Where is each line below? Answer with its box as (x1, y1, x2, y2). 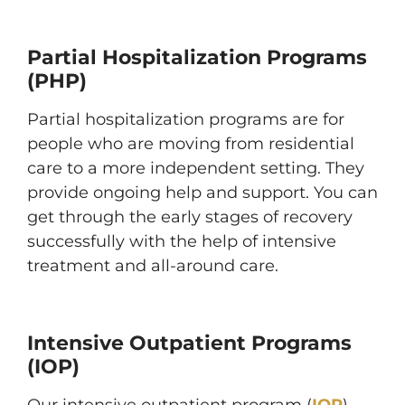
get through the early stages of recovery (27, 207, 353, 227)
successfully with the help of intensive (27, 231, 336, 251)
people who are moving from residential (27, 134, 354, 154)
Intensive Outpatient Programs (27, 331, 352, 355)
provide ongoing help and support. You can (27, 183, 378, 202)
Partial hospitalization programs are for (27, 109, 344, 129)
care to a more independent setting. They (27, 158, 364, 178)
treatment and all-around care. (27, 256, 278, 276)
